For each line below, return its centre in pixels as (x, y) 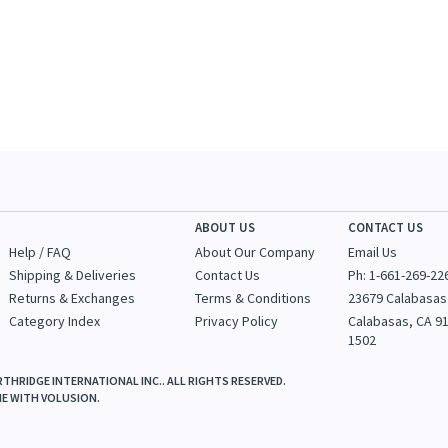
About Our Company (255, 252)
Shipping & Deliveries (72, 275)
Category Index (54, 321)
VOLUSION (69, 398)
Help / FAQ (40, 252)
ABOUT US (225, 227)
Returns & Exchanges (72, 298)
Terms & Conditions (253, 298)
